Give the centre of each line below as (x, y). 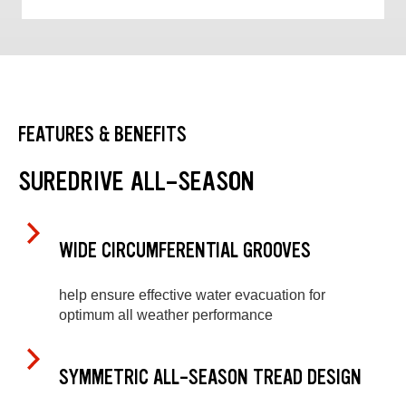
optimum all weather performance (166, 314)
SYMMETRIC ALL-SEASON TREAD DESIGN (210, 377)
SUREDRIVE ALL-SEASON (136, 181)
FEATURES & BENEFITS (102, 134)
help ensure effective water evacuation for (192, 295)
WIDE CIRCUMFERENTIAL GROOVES (185, 251)
